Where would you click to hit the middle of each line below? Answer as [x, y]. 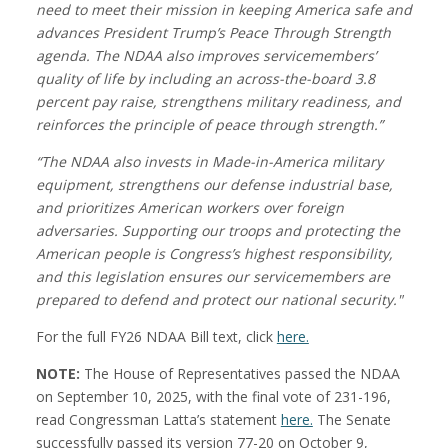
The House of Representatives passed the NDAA [239, 374]
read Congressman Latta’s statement [158, 420]
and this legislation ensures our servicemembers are [212, 277]
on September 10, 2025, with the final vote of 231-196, [213, 397]
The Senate [351, 420]
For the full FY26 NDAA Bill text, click [156, 337]
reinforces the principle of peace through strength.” [211, 125]
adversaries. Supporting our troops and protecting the [217, 231]
